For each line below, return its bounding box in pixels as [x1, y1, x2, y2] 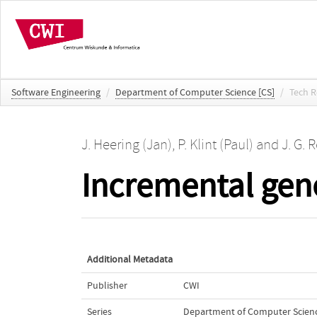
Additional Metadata [86, 253, 173, 265]
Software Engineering [11, 86, 100, 98]
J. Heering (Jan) [81, 136, 172, 154]
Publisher [86, 279, 127, 292]
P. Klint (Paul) [177, 136, 253, 154]
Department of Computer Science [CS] [115, 86, 275, 98]
